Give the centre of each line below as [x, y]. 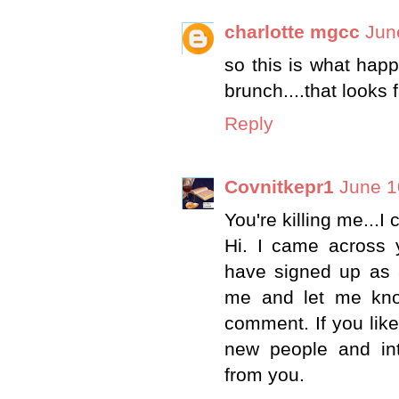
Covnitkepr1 [279, 187]
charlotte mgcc [292, 33]
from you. [265, 375]
